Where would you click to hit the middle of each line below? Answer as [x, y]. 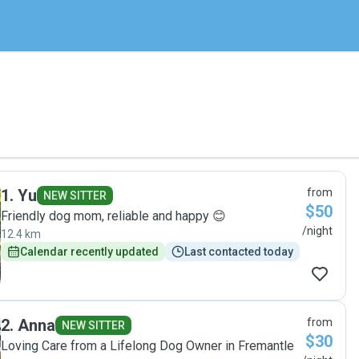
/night [317, 231]
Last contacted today [239, 252]
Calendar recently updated [89, 252]
